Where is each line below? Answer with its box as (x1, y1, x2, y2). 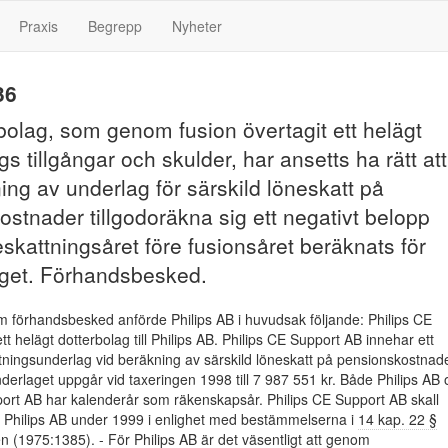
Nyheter (172, 16, 222, 36)
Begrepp (88, 16, 142, 36)
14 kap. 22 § (358, 409, 437, 429)
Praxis (19, 16, 58, 36)
